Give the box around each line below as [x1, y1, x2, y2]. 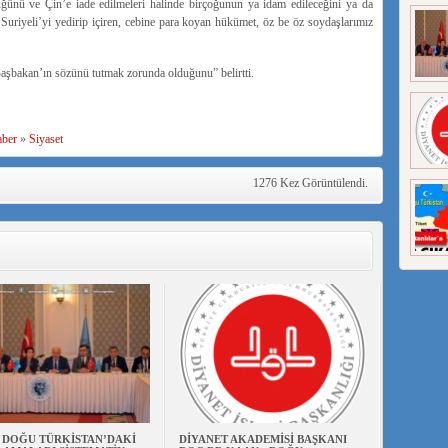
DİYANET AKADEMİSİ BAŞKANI [178, 433, 347, 445]
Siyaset [28, 132, 63, 146]
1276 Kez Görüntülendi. [252, 176, 368, 190]
